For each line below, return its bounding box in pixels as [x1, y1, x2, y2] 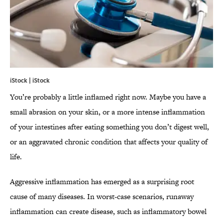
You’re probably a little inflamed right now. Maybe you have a [10, 92, 206, 103]
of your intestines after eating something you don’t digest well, [10, 121, 209, 132]
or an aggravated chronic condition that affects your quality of [10, 136, 208, 147]
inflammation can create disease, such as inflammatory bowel [10, 206, 207, 217]
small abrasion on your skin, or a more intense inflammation [10, 107, 205, 117]
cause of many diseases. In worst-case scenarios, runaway [10, 191, 194, 202]
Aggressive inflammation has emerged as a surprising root [10, 176, 194, 187]
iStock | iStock [10, 76, 50, 85]
